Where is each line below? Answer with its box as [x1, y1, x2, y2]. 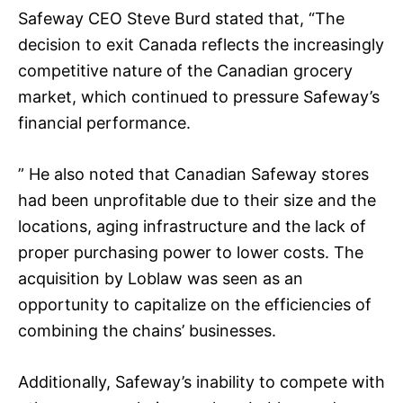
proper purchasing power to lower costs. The [18, 242, 363, 262]
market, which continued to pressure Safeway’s [18, 86, 380, 106]
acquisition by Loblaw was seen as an [18, 268, 303, 288]
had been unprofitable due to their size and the [18, 190, 376, 210]
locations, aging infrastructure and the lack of [18, 216, 366, 236]
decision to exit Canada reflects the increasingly [18, 34, 384, 54]
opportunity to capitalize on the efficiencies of [18, 294, 372, 314]
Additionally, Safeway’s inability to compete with [18, 372, 385, 391]
